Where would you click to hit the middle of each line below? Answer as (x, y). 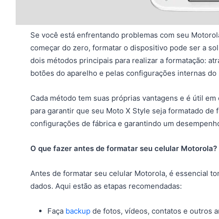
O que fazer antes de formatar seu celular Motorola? (124, 149)
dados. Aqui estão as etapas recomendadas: (106, 186)
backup (78, 211)
